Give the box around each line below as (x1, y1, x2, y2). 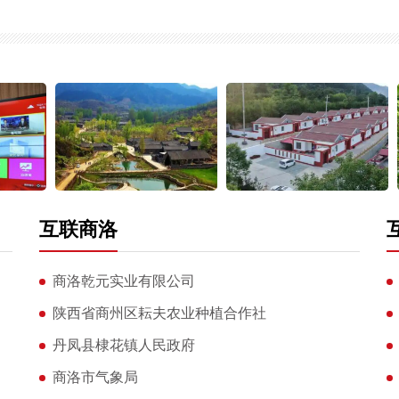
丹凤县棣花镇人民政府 (52, 338, 195, 354)
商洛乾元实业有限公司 (52, 273, 195, 289)
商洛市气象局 (52, 370, 138, 386)
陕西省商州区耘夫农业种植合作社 (52, 305, 266, 322)
